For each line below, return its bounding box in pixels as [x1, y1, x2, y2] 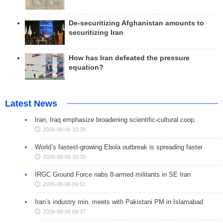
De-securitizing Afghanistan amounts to [69, 19, 204, 27]
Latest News [5, 99, 57, 109]
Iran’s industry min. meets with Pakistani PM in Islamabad [35, 198, 203, 206]
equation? [69, 64, 104, 71]
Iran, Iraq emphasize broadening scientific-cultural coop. [35, 116, 196, 124]
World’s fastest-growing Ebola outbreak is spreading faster [35, 143, 203, 151]
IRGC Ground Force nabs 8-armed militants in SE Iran [35, 171, 191, 179]
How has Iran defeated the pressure [69, 54, 190, 62]
